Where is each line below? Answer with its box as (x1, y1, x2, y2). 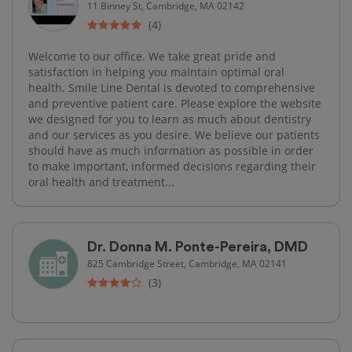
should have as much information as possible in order (28, 142, 313, 158)
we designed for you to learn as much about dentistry (28, 111, 311, 126)
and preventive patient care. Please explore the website (28, 95, 321, 111)
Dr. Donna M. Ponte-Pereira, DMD (87, 239, 308, 254)
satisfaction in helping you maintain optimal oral (28, 64, 284, 79)
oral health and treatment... (28, 174, 174, 189)
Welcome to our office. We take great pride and (28, 48, 276, 64)
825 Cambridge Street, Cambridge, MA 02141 (87, 256, 287, 269)
